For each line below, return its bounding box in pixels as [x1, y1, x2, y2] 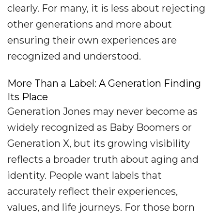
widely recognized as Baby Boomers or [7, 122, 192, 134]
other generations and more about [7, 18, 172, 31]
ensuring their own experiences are [7, 34, 177, 46]
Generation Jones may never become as [7, 106, 198, 118]
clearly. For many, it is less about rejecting [7, 2, 205, 15]
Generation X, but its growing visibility [7, 138, 190, 150]
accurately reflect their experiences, [7, 186, 178, 198]
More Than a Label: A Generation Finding [7, 77, 201, 90]
